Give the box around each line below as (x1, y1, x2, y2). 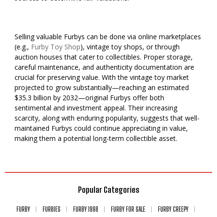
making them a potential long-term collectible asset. (15, 133, 177, 143)
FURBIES (42, 205, 61, 213)
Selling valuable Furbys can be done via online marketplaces (15, 31, 201, 41)
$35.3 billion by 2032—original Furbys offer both (15, 93, 164, 102)
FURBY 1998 (73, 205, 98, 213)
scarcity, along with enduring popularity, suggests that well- (15, 113, 200, 123)
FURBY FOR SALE (110, 205, 145, 213)
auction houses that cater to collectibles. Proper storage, (15, 52, 193, 62)
